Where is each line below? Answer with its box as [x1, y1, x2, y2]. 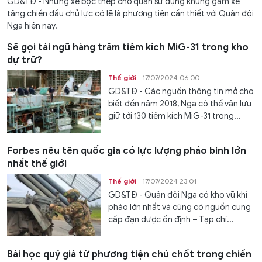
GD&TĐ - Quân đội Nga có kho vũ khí [108, 190, 248, 201]
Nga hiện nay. [7, 20, 57, 31]
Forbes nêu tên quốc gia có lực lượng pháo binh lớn [7, 145, 246, 157]
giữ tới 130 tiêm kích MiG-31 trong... [108, 111, 242, 121]
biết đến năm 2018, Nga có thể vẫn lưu [108, 98, 252, 109]
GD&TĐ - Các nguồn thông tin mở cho [108, 86, 254, 96]
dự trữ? [7, 54, 42, 66]
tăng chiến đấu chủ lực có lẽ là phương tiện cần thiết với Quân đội [7, 8, 254, 19]
